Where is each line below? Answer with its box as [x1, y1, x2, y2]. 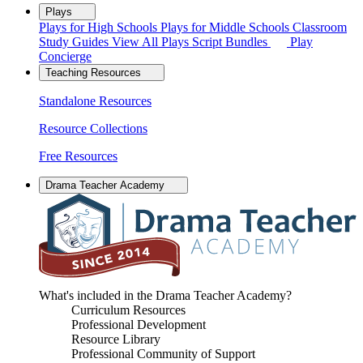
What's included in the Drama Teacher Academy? [39, 288, 292, 302]
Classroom [293, 20, 347, 34]
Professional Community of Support [71, 346, 255, 361]
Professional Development [71, 317, 206, 331]
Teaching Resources [45, 66, 144, 79]
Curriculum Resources [71, 302, 186, 317]
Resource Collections [39, 122, 147, 135]
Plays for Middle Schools [160, 20, 293, 34]
